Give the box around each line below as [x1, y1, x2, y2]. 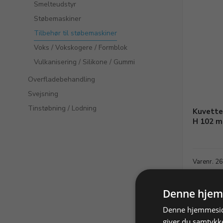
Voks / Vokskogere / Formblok [34, 43, 127, 52]
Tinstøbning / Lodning [28, 104, 97, 113]
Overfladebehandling [28, 75, 95, 84]
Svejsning [28, 89, 58, 99]
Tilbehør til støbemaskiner [34, 28, 117, 38]
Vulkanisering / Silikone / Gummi [34, 57, 135, 67]
